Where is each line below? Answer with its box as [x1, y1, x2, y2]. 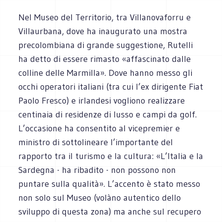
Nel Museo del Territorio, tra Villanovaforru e [18, 11, 191, 23]
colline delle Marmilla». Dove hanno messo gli [18, 67, 193, 78]
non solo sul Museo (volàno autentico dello [18, 192, 181, 203]
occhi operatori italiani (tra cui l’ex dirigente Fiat [18, 81, 204, 92]
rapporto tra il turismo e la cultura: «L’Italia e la [18, 150, 204, 162]
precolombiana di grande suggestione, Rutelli [18, 39, 193, 51]
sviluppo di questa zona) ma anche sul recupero [18, 206, 202, 217]
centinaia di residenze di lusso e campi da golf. [18, 109, 197, 120]
